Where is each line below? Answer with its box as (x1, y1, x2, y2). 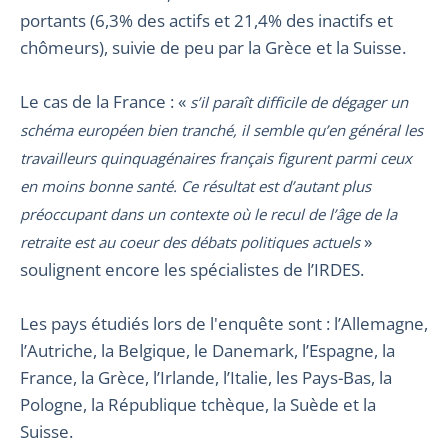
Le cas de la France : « (20, 89, 190, 113)
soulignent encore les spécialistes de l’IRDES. (20, 257, 364, 281)
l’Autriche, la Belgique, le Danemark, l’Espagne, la (20, 338, 395, 362)
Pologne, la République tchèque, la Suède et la (20, 392, 376, 416)
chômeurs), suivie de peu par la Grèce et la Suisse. (20, 35, 406, 59)
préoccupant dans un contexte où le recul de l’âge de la (20, 203, 397, 224)
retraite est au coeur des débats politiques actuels (20, 231, 360, 252)
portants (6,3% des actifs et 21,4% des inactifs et (20, 8, 393, 32)
